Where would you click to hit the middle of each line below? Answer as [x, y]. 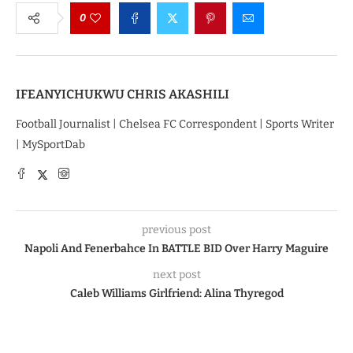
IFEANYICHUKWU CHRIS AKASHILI [123, 94]
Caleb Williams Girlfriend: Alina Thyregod [176, 293]
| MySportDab [50, 144]
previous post [176, 229]
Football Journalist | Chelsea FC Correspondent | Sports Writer [175, 124]
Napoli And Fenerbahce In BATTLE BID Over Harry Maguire [176, 248]
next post [176, 274]
